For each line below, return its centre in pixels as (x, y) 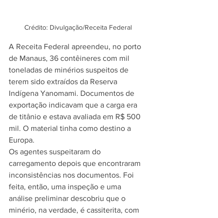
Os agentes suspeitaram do (56, 152)
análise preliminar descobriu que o (68, 199)
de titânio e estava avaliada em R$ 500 (76, 117)
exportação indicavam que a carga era (74, 105)
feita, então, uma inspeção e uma (66, 187)
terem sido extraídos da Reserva (64, 82)
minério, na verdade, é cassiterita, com (75, 210)
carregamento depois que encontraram (76, 163)
